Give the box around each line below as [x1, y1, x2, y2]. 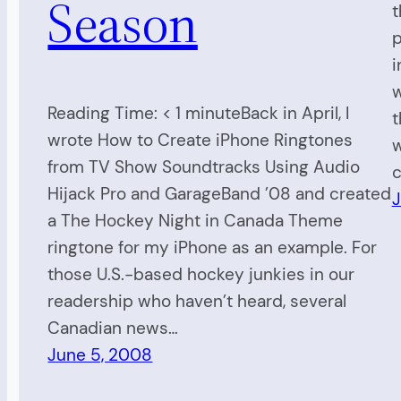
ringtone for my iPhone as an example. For [47, 235, 378, 259]
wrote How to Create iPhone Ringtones [47, 128, 354, 151]
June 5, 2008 [47, 343, 153, 366]
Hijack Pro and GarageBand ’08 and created [47, 182, 392, 205]
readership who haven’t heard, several [47, 289, 347, 312]
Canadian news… [47, 316, 179, 339]
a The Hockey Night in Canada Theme [47, 209, 344, 232]
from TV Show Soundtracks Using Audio [47, 155, 361, 178]
